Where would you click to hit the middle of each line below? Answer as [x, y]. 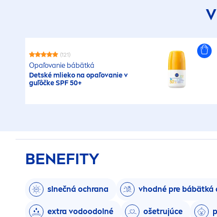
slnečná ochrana [78, 189]
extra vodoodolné [80, 211]
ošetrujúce [163, 211]
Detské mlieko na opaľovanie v [78, 75]
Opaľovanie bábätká [62, 65]
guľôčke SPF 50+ [55, 83]
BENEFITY [62, 159]
